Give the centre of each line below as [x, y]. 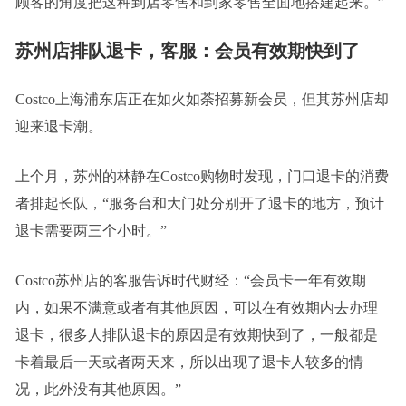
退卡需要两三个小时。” [91, 230]
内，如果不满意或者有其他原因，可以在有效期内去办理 [196, 307]
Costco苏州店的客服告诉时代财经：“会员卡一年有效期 [190, 280]
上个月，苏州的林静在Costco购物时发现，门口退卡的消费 [202, 176]
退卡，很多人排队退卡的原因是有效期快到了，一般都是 [196, 334]
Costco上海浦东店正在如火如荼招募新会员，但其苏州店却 [202, 99]
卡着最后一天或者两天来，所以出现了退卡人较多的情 [189, 362]
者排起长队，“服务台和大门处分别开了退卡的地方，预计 [199, 203]
